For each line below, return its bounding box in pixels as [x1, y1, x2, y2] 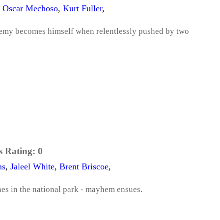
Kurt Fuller [63, 3, 102, 13]
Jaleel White [10, 162, 55, 172]
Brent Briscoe [59, 162, 109, 172]
